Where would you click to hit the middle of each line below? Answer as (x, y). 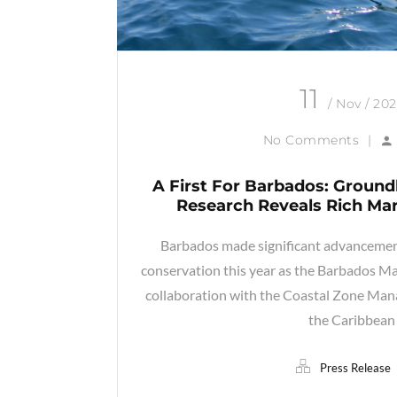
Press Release (355, 368)
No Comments (311, 140)
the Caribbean (352, 320)
